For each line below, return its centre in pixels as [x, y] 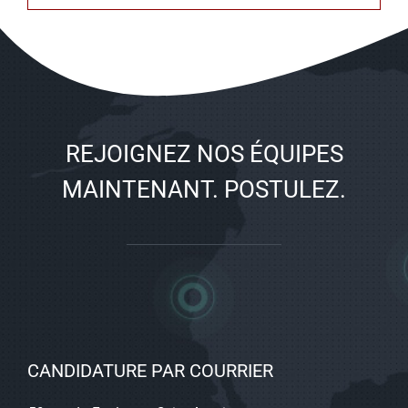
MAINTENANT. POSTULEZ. [204, 190]
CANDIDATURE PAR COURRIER [150, 370]
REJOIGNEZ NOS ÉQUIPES [204, 154]
